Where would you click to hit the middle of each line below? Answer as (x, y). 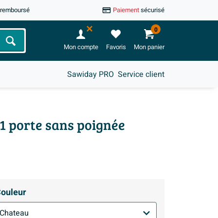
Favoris (116, 47)
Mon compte (81, 47)
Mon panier (149, 47)
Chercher (26, 44)
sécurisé (152, 10)
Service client (141, 74)
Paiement (127, 10)
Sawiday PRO (91, 74)
